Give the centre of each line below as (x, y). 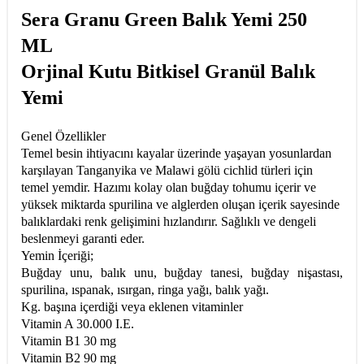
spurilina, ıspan (60, 289)
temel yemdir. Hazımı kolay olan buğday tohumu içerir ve (169, 187)
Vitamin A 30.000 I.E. (79, 323)
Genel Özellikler (63, 136)
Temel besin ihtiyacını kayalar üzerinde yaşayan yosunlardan (176, 153)
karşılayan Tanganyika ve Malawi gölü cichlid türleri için (167, 170)
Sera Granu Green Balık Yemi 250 (164, 19)
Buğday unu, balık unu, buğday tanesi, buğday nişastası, (182, 272)
